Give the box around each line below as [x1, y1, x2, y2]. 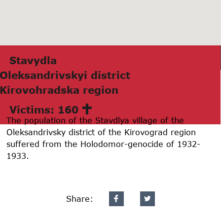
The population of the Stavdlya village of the [6, 115, 184, 125]
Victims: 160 [9, 103, 78, 115]
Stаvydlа [9, 54, 57, 66]
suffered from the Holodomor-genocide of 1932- [6, 139, 201, 148]
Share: [66, 193, 93, 203]
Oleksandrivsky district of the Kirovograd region [6, 127, 196, 137]
